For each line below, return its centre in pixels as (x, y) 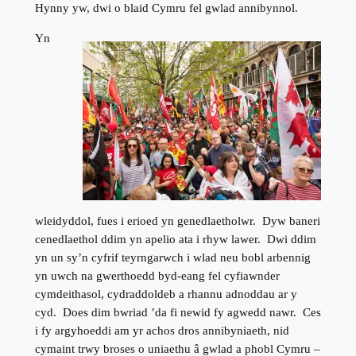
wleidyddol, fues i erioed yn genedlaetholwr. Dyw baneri (177, 221)
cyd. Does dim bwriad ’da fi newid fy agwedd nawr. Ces (178, 312)
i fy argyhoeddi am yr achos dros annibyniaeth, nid (162, 330)
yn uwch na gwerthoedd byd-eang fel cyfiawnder (157, 275)
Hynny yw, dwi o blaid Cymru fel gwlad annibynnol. (166, 8)
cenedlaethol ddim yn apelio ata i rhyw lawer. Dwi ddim (175, 239)
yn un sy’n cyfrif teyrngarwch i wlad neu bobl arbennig (172, 257)
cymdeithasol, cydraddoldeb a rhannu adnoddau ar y (166, 294)
